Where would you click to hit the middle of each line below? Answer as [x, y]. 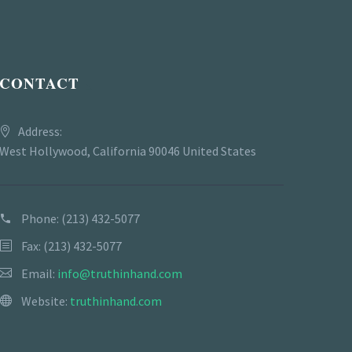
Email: [39, 274]
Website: [46, 301]
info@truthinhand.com [120, 274]
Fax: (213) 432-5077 [71, 246]
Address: [40, 132]
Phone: [41, 219]
